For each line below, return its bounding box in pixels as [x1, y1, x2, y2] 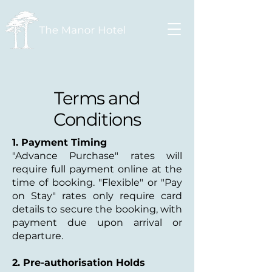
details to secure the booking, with [12, 203, 182, 215]
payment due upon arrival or [12, 217, 182, 228]
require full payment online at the [12, 163, 182, 175]
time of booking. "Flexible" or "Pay [12, 177, 182, 188]
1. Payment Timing [12, 137, 107, 148]
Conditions [53, 109, 141, 130]
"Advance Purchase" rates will [12, 150, 182, 161]
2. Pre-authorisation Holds [12, 257, 145, 268]
